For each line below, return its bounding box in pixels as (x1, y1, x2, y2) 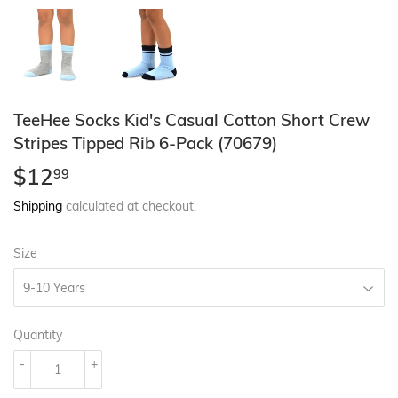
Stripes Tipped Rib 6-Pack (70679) (13, 132, 277, 155)
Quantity (13, 327, 62, 344)
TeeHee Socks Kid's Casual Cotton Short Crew (13, 109, 370, 131)
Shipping (13, 198, 62, 215)
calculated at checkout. (62, 198, 196, 215)
